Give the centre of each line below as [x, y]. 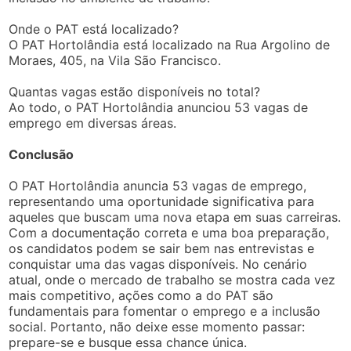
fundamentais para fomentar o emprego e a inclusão [165, 311]
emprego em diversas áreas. [93, 123]
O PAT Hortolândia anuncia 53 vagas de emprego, [158, 185]
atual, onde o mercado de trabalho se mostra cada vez [172, 279]
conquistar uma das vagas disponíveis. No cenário [158, 264]
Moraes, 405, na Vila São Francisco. [115, 60]
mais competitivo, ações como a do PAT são [141, 295]
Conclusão [42, 154]
